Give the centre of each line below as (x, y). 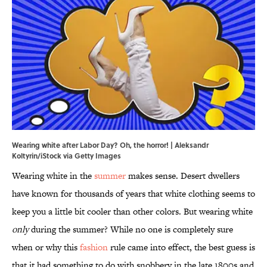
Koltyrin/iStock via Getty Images (66, 156)
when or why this (46, 247)
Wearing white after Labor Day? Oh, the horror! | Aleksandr (110, 145)
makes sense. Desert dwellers (183, 176)
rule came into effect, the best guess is (181, 247)
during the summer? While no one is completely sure (131, 229)
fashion (94, 247)
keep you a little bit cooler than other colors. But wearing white (132, 212)
